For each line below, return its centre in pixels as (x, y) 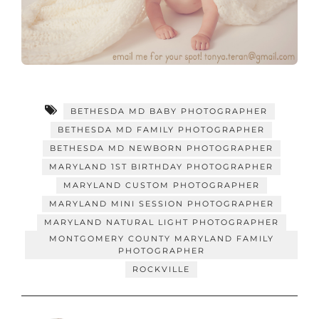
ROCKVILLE (161, 270)
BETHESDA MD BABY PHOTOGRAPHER (169, 111)
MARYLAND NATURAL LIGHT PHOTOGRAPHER (161, 223)
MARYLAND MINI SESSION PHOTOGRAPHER (161, 204)
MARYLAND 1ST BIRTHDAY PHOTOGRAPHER (161, 167)
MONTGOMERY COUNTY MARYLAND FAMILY (161, 239)
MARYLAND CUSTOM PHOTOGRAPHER (161, 185)
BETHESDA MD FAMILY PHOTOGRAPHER (161, 130)
